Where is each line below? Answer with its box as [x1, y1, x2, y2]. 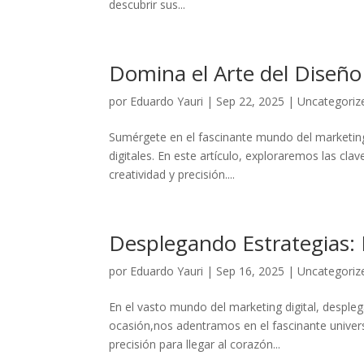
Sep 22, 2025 [216, 93, 285, 109]
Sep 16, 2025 [216, 263, 285, 279]
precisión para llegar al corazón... [109, 336, 281, 352]
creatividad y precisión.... [109, 167, 236, 182]
